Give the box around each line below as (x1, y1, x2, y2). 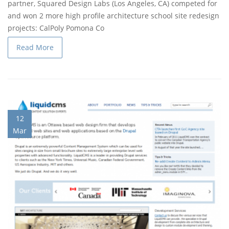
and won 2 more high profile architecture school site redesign (8, 11, 219, 21)
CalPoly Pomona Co (39, 23, 104, 33)
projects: (8, 23, 39, 33)
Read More (16, 42, 54, 53)
